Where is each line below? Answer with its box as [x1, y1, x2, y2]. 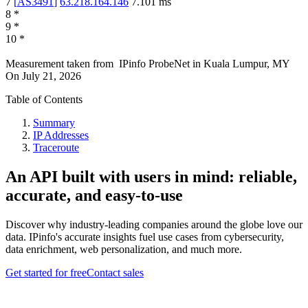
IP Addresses [33, 129, 89, 142]
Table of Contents [5, 93, 82, 106]
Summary [33, 117, 75, 129]
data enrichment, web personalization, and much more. [5, 243, 242, 256]
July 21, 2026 [22, 70, 81, 82]
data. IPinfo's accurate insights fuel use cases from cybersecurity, [5, 231, 284, 243]
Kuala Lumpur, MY [203, 58, 290, 70]
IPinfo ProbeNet [119, 58, 192, 70]
